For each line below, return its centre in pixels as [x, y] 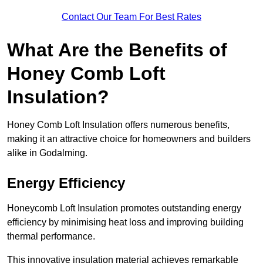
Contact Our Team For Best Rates [131, 17]
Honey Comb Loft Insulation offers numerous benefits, [118, 125]
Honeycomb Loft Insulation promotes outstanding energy [124, 208]
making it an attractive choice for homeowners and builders [129, 139]
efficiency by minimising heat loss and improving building [125, 222]
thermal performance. [51, 237]
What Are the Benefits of [117, 50]
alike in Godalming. [48, 153]
